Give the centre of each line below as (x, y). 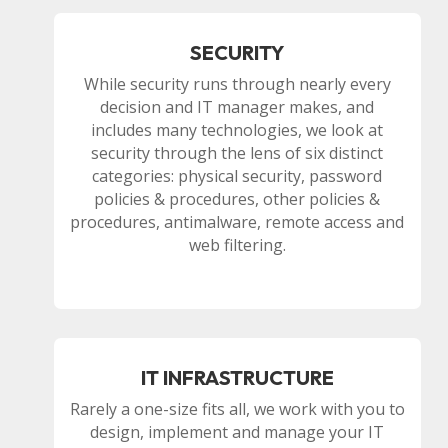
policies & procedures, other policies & (237, 199)
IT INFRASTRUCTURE (237, 378)
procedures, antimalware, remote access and (237, 222)
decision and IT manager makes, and (237, 107)
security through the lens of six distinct (237, 153)
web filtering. (237, 245)
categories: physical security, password (237, 176)
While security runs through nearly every (237, 84)
